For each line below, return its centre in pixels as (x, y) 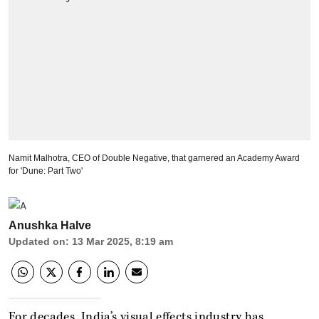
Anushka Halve (50, 225)
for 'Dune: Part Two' (46, 171)
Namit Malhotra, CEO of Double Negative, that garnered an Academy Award (154, 158)
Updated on (37, 241)
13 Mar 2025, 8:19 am (122, 241)
